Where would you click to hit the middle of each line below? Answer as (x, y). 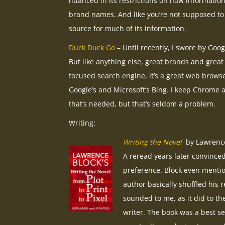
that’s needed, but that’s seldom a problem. (143, 104)
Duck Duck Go (92, 48)
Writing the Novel (153, 142)
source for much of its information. (128, 29)
